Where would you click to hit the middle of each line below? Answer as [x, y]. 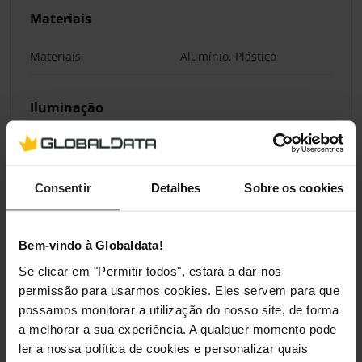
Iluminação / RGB [76, 145]
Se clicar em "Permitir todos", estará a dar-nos [150, 270]
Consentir [63, 187]
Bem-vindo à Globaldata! [91, 245]
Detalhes [176, 187]
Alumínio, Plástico [228, 57]
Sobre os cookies [294, 187]
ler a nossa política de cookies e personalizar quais [163, 348]
